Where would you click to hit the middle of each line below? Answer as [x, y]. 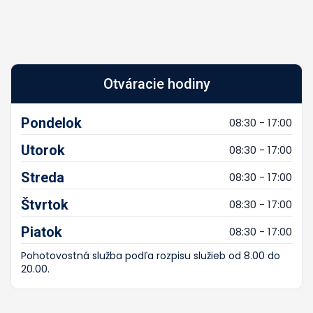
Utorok [43, 150]
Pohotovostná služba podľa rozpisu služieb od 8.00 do [151, 255]
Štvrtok [45, 204]
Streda [43, 177]
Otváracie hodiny [156, 83]
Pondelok [51, 123]
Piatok [42, 232]
